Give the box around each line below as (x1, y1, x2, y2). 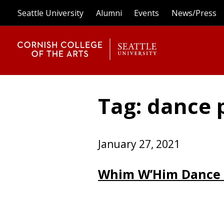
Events (134, 7, 159, 18)
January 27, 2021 (98, 136, 180, 151)
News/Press (171, 7, 216, 18)
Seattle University (17, 7, 83, 18)
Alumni (95, 7, 122, 18)
